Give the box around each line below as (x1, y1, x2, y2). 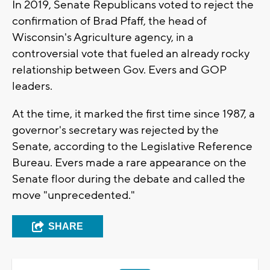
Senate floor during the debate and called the (12, 171, 245, 186)
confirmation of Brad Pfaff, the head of (12, 13, 207, 28)
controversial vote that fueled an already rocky (12, 46, 250, 61)
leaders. (12, 78, 52, 93)
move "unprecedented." (12, 187, 135, 202)
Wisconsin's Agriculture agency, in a (12, 30, 193, 45)
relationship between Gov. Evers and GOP (12, 62, 226, 77)
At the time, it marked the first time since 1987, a (12, 106, 255, 121)
